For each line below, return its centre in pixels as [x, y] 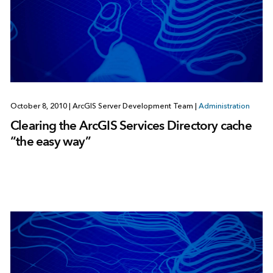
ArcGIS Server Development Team [133, 106]
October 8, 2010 [39, 106]
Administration [224, 106]
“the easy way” [50, 141]
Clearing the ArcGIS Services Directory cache [131, 126]
